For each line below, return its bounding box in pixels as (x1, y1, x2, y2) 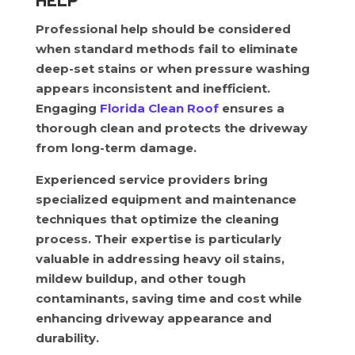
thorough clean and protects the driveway (35, 120, 307, 136)
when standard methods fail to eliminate (35, 41, 298, 56)
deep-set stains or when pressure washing (35, 61, 310, 76)
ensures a (218, 101, 284, 116)
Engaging (35, 101, 100, 116)
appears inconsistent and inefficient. (35, 81, 270, 96)
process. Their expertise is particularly (35, 231, 281, 246)
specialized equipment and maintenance (35, 192, 296, 207)
